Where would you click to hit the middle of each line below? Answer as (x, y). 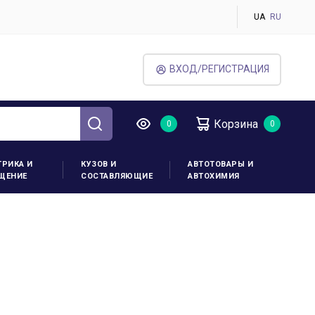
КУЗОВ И (99, 164)
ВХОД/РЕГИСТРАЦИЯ (219, 69)
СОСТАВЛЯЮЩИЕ (117, 176)
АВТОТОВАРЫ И (221, 164)
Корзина (236, 124)
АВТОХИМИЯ (214, 176)
